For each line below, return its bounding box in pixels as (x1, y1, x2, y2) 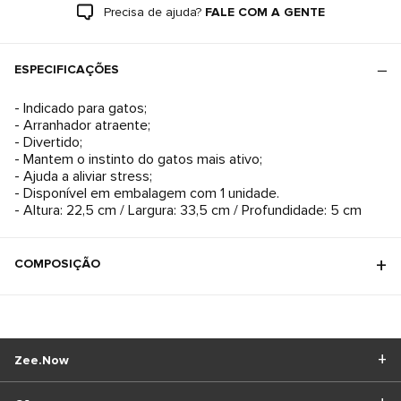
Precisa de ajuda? (103, 4, 201, 20)
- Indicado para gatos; (14, 99, 147, 117)
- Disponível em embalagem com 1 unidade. (14, 184, 279, 202)
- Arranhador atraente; (14, 116, 150, 134)
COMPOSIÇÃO (14, 256, 100, 271)
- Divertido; (14, 133, 82, 151)
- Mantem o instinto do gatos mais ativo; (14, 150, 262, 168)
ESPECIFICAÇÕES (14, 62, 119, 77)
